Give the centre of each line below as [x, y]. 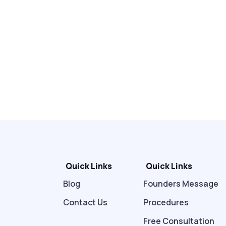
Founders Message [181, 184]
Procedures [166, 203]
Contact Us [85, 203]
